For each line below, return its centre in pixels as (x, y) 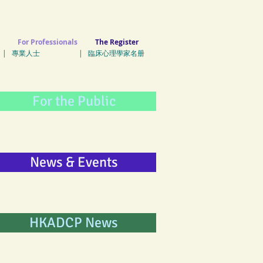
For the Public (74, 101)
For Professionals (48, 42)
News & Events (74, 162)
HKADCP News (74, 222)
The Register (117, 42)
